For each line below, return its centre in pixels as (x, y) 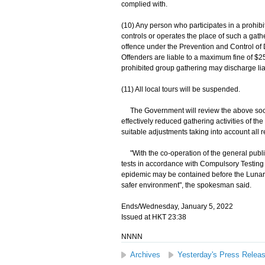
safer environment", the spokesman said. (186, 185)
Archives (145, 255)
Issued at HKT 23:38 (153, 217)
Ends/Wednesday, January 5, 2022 (177, 206)
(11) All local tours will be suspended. (180, 89)
